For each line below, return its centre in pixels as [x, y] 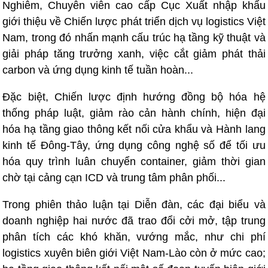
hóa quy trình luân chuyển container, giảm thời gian [134, 162]
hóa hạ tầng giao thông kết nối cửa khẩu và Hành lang [134, 129]
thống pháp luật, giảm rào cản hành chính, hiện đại [134, 113]
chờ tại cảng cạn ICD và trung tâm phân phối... [114, 178]
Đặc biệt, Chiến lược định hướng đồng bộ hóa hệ [134, 97]
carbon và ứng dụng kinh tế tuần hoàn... [98, 70]
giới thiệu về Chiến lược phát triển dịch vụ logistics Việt [134, 22]
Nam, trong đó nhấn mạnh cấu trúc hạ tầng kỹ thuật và [134, 38]
